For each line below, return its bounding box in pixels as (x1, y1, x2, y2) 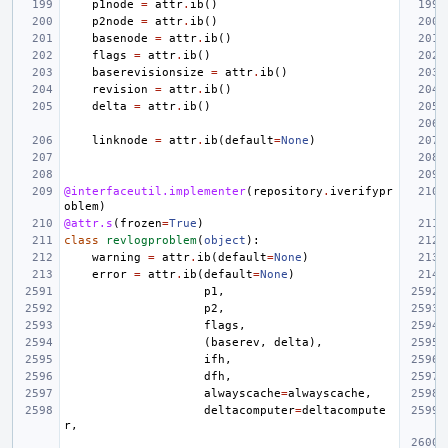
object (204, 233, 246, 247)
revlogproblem (106, 233, 197, 247)
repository (253, 184, 323, 198)
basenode (92, 31, 148, 45)
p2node (92, 14, 134, 28)
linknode (92, 133, 148, 147)
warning (92, 250, 141, 264)
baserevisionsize (92, 65, 204, 79)
